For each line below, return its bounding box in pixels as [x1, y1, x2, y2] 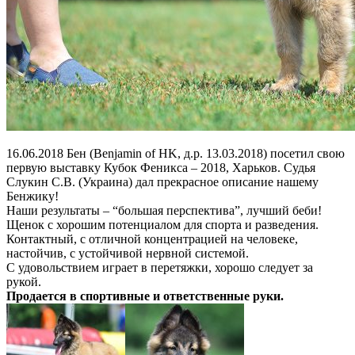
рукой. [6, 274, 41, 288]
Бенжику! [6, 189, 59, 203]
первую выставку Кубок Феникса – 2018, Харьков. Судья [6, 160, 315, 174]
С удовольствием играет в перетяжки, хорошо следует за [6, 260, 313, 274]
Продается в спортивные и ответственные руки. [6, 288, 284, 303]
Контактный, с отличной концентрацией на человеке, [6, 231, 298, 246]
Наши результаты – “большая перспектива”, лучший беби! [6, 203, 322, 217]
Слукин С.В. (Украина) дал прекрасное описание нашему [6, 174, 319, 189]
